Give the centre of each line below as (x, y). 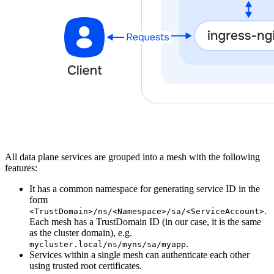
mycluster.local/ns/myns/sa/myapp (108, 244)
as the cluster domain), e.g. (81, 232)
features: (21, 168)
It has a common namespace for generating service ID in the (145, 188)
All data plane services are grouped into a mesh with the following (132, 157)
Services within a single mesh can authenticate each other (139, 254)
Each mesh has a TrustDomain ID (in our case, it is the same (145, 221)
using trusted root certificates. (86, 265)
